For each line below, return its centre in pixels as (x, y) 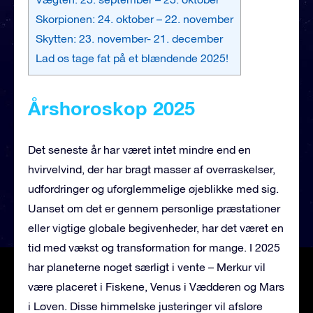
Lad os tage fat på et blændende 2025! (132, 58)
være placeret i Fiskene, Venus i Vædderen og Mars (156, 286)
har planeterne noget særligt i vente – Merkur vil (147, 267)
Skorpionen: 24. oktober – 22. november (134, 19)
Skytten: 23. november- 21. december (129, 38)
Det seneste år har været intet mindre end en (139, 149)
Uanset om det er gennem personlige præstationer (154, 208)
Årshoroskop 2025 (111, 108)
